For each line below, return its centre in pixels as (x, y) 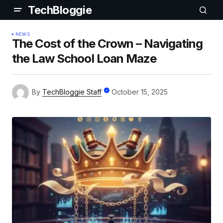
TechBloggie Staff (72, 92)
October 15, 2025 (140, 92)
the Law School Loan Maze (84, 58)
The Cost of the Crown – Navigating (108, 44)
